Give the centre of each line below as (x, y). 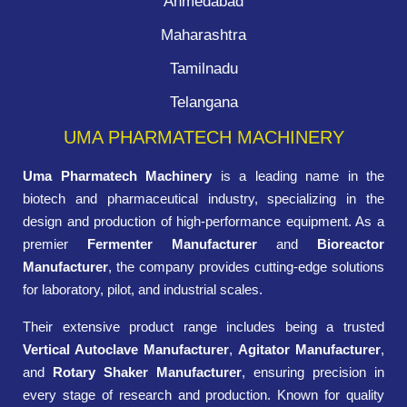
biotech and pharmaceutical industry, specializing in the (203, 198)
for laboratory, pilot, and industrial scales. (143, 289)
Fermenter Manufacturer (172, 243)
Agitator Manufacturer (309, 349)
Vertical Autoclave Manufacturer (126, 349)
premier (55, 243)
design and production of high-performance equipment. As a (203, 221)
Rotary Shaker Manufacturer (147, 372)
